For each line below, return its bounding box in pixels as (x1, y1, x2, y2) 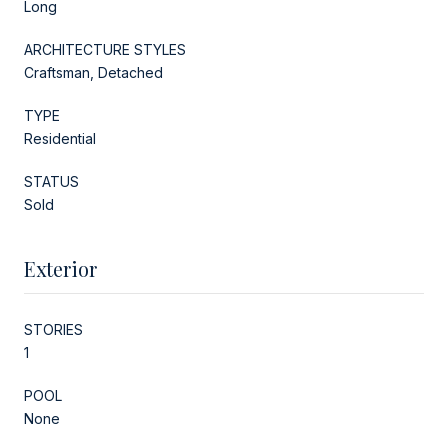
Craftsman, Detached (24, 63, 163, 81)
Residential (24, 129, 96, 147)
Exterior (24, 254, 97, 282)
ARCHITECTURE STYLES (24, 40, 186, 58)
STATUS (24, 172, 79, 190)
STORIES (24, 320, 83, 338)
